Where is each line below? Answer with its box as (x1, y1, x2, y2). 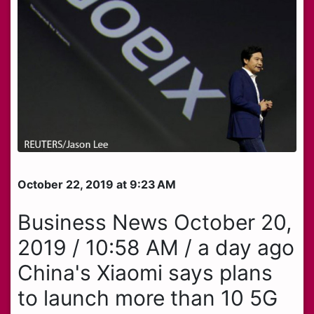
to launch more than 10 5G (18, 285, 278, 310)
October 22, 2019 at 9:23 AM (18, 177, 176, 191)
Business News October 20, (18, 209, 292, 235)
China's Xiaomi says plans (18, 259, 273, 285)
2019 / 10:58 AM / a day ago (18, 234, 294, 260)
